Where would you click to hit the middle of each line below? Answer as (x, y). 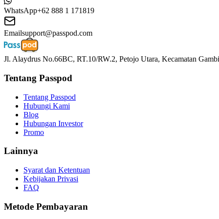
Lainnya (21, 151)
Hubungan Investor (53, 123)
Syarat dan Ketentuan (57, 170)
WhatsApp (21, 11)
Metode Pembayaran (46, 206)
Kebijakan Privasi (51, 179)
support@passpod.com (57, 33)
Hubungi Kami (47, 106)
